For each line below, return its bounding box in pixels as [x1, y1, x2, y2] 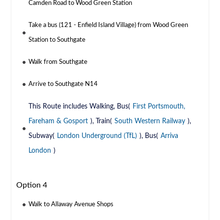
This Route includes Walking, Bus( [28, 103, 131, 110]
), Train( [90, 118, 112, 125]
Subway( [28, 133, 55, 140]
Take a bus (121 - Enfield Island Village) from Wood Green [28, 22, 189, 29]
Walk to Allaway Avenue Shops [28, 201, 114, 208]
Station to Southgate [28, 37, 86, 44]
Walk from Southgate [28, 59, 88, 66]
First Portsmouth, [133, 103, 186, 110]
